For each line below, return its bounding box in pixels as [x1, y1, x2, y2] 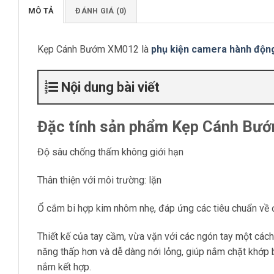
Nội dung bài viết [61, 79, 160, 95]
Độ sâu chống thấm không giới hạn [37, 146, 183, 158]
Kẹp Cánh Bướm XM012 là [37, 43, 151, 55]
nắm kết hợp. [37, 261, 91, 273]
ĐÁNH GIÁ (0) [75, 6, 127, 15]
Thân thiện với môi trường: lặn [37, 174, 161, 187]
